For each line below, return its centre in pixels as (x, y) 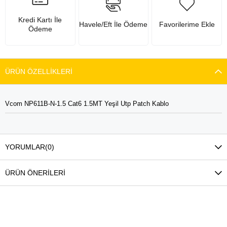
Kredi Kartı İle (40, 20)
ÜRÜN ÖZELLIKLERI (39, 72)
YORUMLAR (25, 147)
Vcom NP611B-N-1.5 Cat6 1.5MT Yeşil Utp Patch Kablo (87, 104)
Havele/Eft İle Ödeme (113, 24)
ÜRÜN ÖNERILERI (35, 173)
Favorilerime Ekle (187, 24)
